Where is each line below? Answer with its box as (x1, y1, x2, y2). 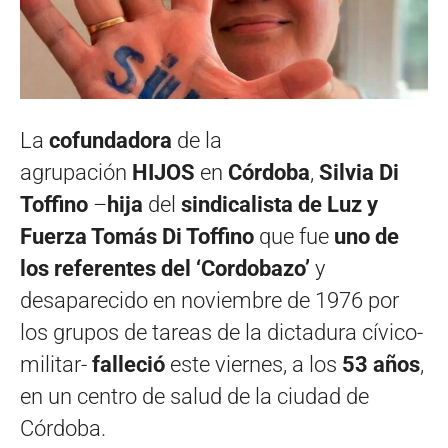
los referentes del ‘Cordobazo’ (20, 256, 310, 282)
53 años (337, 352, 420, 378)
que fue (259, 224, 334, 250)
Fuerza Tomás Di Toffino (20, 224, 259, 250)
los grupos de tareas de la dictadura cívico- (20, 320, 423, 346)
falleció (87, 352, 165, 378)
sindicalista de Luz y (181, 192, 378, 218)
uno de (334, 224, 399, 250)
